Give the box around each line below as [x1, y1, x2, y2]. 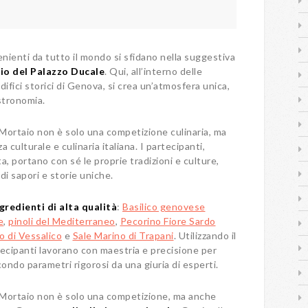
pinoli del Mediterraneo [8, 215, 115, 227]
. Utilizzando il [173, 230, 236, 241]
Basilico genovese [122, 201, 206, 212]
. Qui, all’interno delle [104, 65, 202, 77]
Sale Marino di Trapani [72, 230, 174, 241]
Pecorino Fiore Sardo [120, 215, 216, 227]
